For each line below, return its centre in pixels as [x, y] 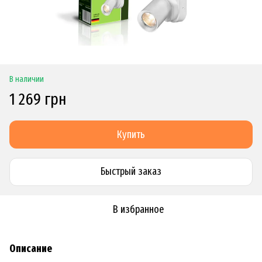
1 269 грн [38, 99]
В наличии [27, 79]
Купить [131, 134]
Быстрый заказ [131, 172]
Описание [31, 248]
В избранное [138, 209]
